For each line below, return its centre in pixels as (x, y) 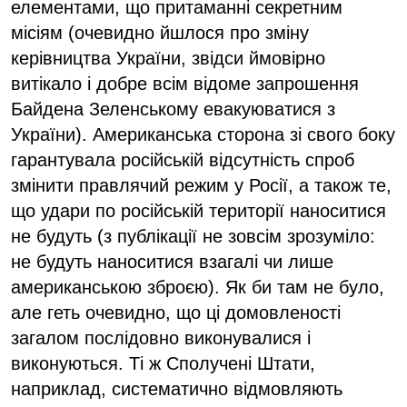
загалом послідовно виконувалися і (161, 338)
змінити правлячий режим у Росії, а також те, (201, 185)
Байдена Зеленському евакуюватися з (173, 109)
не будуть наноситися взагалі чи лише (172, 261)
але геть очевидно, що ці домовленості (176, 312)
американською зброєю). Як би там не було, (198, 287)
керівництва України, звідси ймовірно (168, 58)
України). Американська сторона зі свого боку (203, 134)
